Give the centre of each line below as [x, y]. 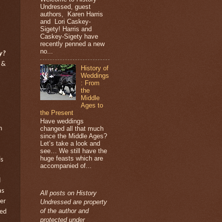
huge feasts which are [72, 159]
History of [95, 68]
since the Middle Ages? [74, 136]
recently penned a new [72, 44]
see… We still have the [74, 151]
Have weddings [62, 121]
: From [90, 83]
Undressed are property [74, 202]
